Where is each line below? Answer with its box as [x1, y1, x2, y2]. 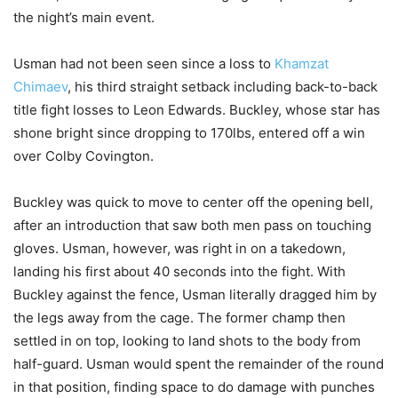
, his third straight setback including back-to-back [68, 77, 378, 95]
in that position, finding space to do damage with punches [13, 378, 375, 395]
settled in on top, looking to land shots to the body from [13, 331, 361, 349]
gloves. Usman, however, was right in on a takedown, [13, 239, 346, 257]
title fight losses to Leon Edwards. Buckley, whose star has [13, 100, 380, 118]
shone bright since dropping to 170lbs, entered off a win [13, 123, 365, 141]
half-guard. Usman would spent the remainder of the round [13, 354, 384, 372]
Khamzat [275, 54, 329, 72]
